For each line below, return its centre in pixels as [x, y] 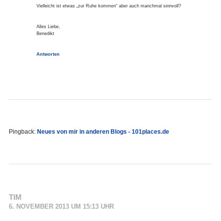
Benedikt [45, 34]
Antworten [48, 55]
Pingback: [23, 132]
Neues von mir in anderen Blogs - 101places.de [103, 132]
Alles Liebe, [48, 27]
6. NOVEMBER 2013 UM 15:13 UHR [61, 207]
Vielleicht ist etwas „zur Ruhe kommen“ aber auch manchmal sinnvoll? [109, 6]
